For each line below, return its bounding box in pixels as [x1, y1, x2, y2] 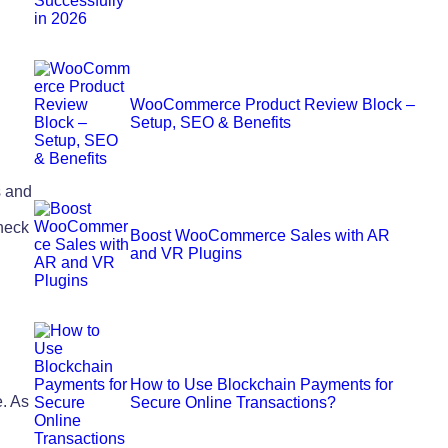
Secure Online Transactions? [130, 393, 337, 411]
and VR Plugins [130, 244, 243, 262]
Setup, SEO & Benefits [130, 113, 292, 131]
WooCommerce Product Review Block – [130, 95, 416, 113]
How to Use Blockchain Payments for [130, 375, 394, 393]
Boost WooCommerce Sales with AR [130, 226, 391, 244]
